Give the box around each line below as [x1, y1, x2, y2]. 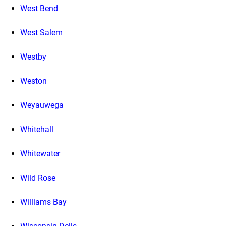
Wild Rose [20, 173, 55, 183]
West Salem [20, 28, 63, 38]
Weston [20, 76, 47, 86]
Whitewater [20, 149, 60, 159]
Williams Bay [20, 197, 67, 207]
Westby [20, 52, 46, 62]
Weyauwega [20, 100, 64, 110]
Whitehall [20, 125, 53, 135]
